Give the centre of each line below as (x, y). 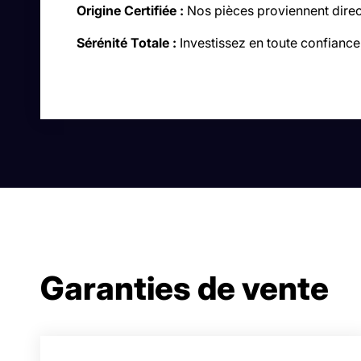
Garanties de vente (185, 288)
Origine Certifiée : (130, 11)
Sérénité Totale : (127, 43)
